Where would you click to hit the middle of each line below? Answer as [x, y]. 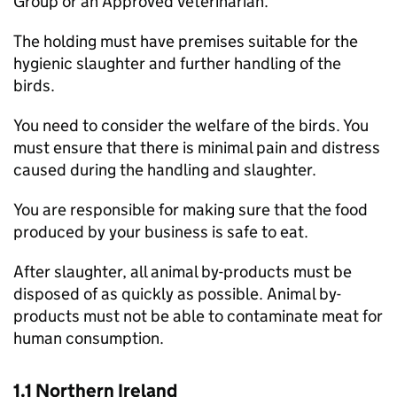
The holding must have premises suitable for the [186, 41]
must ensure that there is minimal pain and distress [197, 148]
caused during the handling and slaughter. [165, 170]
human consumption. [89, 338]
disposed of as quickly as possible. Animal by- [177, 294]
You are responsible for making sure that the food [191, 210]
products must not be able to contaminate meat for [198, 316]
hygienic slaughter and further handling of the [177, 63]
